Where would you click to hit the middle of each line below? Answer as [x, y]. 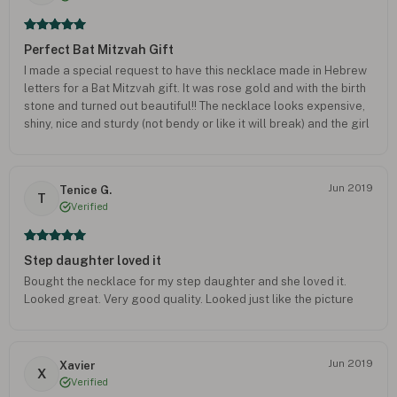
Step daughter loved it [93, 260]
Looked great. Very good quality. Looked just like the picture [189, 299]
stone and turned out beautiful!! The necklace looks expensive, [195, 105]
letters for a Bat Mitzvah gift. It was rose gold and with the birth [195, 88]
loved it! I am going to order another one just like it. [162, 141]
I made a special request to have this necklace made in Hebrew [195, 70]
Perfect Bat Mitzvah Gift [99, 49]
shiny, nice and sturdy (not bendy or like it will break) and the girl [197, 123]
